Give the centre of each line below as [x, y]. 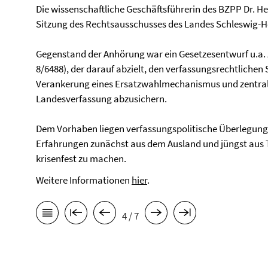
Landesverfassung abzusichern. [101, 99]
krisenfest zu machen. [81, 159]
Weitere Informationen [84, 180]
